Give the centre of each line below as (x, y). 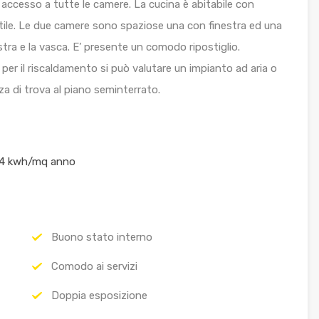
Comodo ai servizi (94, 267)
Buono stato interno (101, 237)
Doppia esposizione (99, 296)
